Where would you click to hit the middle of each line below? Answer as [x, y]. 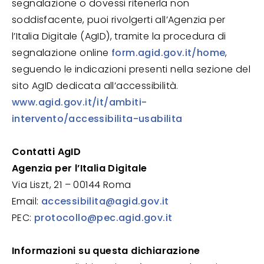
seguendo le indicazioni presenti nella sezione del [131, 69]
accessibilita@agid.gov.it [105, 201]
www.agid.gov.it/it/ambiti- [80, 102]
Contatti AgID [47, 152]
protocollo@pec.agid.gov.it [103, 218]
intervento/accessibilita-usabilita [97, 119]
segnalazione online [62, 53]
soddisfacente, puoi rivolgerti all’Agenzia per [119, 20]
